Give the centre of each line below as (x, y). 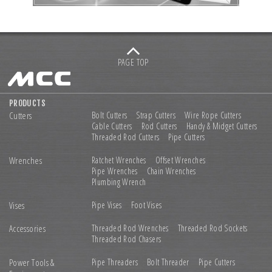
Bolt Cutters (110, 115)
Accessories (27, 228)
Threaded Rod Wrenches (130, 228)
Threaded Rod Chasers (127, 239)
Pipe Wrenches (115, 171)
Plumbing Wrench (119, 182)
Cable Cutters (112, 126)
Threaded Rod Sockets (212, 228)
